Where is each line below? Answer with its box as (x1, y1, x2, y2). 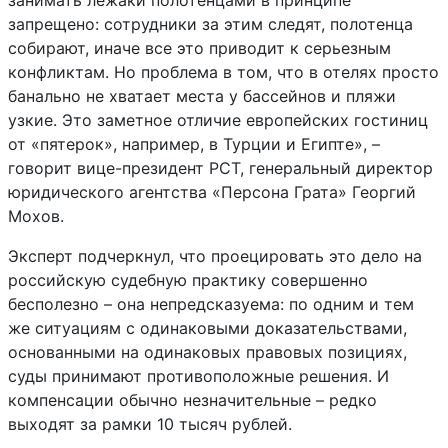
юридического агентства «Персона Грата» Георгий (8, 182, 416, 202)
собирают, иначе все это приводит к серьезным (8, 38, 391, 58)
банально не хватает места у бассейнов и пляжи (8, 86, 396, 106)
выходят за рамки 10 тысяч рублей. (8, 414, 292, 434)
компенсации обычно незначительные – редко (8, 390, 377, 410)
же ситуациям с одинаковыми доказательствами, (8, 318, 407, 338)
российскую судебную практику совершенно (8, 270, 368, 290)
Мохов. (8, 206, 64, 226)
